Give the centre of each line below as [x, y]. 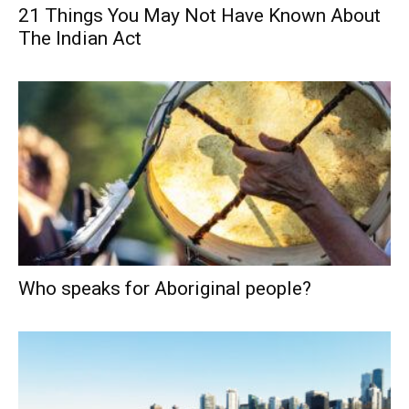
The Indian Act [80, 39]
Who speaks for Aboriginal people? [165, 288]
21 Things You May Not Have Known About [199, 16]
